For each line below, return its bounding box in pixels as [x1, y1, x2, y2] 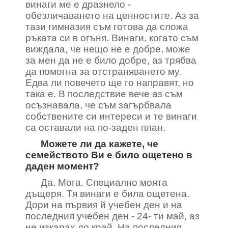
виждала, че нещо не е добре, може [25, 44, 190, 54]
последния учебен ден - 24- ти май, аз [25, 211, 199, 221]
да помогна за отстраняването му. [25, 66, 181, 77]
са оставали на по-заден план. [25, 122, 165, 133]
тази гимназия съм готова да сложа [25, 21, 188, 32]
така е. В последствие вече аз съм [25, 89, 183, 99]
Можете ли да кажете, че [41, 138, 158, 149]
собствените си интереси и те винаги [25, 111, 197, 122]
